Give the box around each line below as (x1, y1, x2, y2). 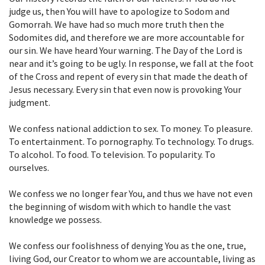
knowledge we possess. (9, 214, 102, 226)
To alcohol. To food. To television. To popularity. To (9, 148, 215, 161)
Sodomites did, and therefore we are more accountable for (9, 31, 244, 44)
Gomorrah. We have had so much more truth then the (9, 18, 224, 31)
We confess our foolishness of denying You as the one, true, (9, 240, 246, 252)
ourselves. (9, 161, 49, 174)
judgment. (9, 96, 50, 109)
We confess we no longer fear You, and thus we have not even (9, 188, 253, 200)
